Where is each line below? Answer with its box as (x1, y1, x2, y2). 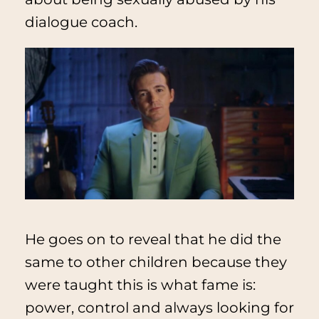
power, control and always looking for (24, 298, 294, 316)
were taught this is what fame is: (24, 276, 256, 293)
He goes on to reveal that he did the (24, 230, 281, 248)
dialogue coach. (24, 14, 137, 31)
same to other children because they (24, 253, 287, 271)
